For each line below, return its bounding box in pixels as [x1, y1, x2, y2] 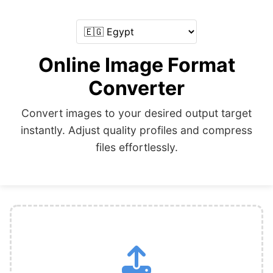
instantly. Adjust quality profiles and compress [21, 124, 252, 136]
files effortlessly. [95, 141, 178, 154]
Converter [88, 76, 185, 100]
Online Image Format [38, 53, 235, 77]
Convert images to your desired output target [21, 107, 252, 119]
